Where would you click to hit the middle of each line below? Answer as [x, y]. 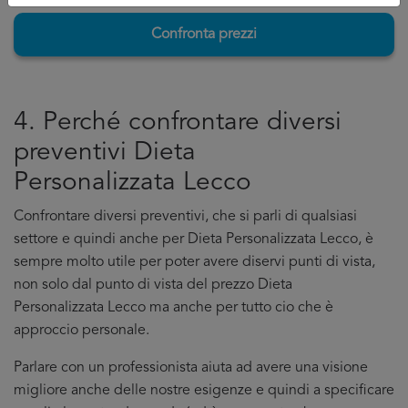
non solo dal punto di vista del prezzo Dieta [153, 285]
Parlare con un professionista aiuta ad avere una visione [191, 368]
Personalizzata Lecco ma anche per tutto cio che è [173, 308]
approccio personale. [82, 331]
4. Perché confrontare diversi [178, 123]
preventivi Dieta [105, 153]
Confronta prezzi [204, 35]
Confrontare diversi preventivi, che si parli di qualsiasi [185, 217]
